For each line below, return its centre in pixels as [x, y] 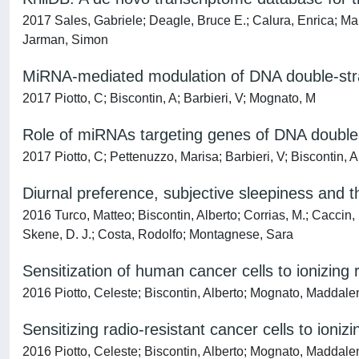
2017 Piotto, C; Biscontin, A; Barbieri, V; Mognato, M [169, 98]
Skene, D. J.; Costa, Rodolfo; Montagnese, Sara [158, 234]
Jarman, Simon [65, 40]
